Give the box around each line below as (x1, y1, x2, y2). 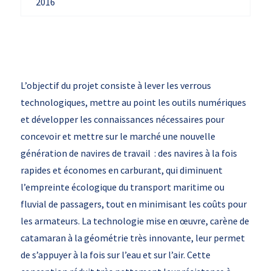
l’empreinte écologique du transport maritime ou (20, 181, 224, 193)
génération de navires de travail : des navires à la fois (20, 147, 237, 159)
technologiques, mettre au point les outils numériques (20, 96, 246, 108)
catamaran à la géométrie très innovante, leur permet (20, 232, 245, 244)
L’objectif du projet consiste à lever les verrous (20, 79, 211, 91)
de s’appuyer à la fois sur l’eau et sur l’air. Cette (20, 249, 211, 261)
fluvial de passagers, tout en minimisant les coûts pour (20, 198, 247, 210)
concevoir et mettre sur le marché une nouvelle (20, 130, 215, 142)
